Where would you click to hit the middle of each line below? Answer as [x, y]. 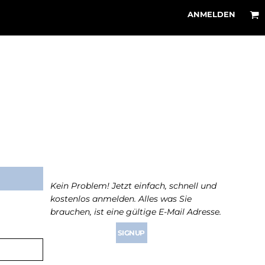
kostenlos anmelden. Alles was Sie [121, 198]
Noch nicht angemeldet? [128, 167]
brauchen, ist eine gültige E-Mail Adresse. [136, 211]
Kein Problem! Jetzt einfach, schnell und [133, 185]
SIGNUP [131, 232]
